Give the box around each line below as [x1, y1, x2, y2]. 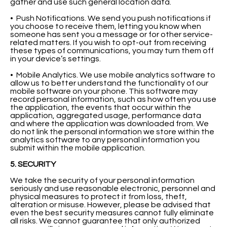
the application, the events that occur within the [10, 103, 191, 111]
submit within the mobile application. [10, 143, 145, 152]
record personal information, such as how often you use [10, 95, 216, 103]
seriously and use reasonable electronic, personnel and [10, 184, 215, 193]
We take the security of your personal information [10, 176, 195, 184]
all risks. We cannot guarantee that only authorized [10, 216, 200, 225]
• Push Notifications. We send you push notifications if [10, 14, 211, 22]
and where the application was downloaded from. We [10, 119, 209, 128]
